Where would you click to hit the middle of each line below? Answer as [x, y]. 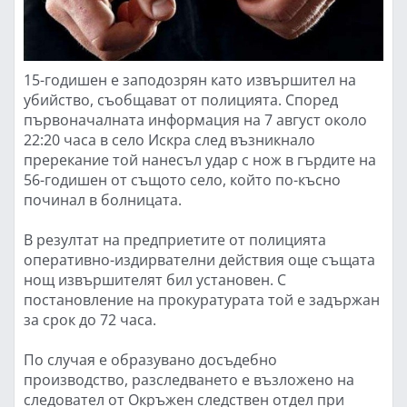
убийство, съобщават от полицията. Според [181, 99]
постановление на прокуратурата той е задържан [202, 299]
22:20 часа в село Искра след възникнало [169, 139]
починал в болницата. [103, 199]
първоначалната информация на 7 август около [195, 119]
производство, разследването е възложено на [189, 379]
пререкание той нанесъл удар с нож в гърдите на [200, 159]
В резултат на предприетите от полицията [175, 239]
